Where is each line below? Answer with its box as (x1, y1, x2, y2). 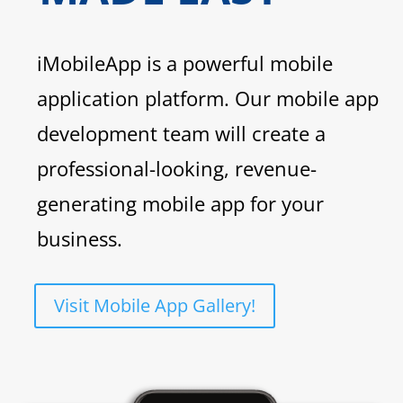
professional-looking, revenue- (37, 155, 317, 183)
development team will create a (37, 120, 326, 148)
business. (37, 225, 122, 253)
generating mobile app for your (37, 190, 324, 218)
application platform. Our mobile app (37, 85, 379, 112)
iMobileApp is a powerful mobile (37, 49, 333, 77)
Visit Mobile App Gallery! (54, 293, 255, 318)
